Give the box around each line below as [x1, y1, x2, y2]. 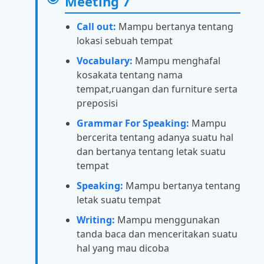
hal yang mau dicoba [77, 242, 169, 255]
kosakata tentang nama [77, 68, 183, 82]
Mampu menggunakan [115, 213, 220, 227]
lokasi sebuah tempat [77, 34, 173, 48]
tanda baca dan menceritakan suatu [77, 227, 237, 241]
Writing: [77, 213, 115, 227]
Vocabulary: [77, 54, 133, 68]
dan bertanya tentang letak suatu [77, 145, 226, 159]
